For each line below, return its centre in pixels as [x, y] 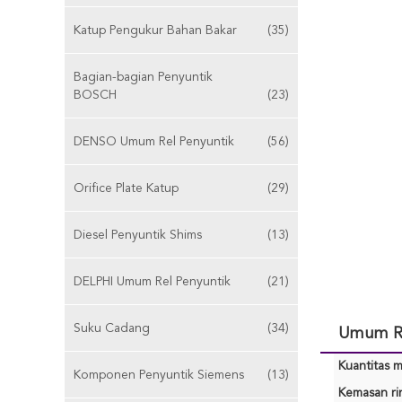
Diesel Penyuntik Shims [138, 235]
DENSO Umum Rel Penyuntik [154, 142]
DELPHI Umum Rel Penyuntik [152, 282]
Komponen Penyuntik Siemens [159, 375]
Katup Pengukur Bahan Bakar [155, 31]
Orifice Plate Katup [126, 188]
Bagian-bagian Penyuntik [143, 77]
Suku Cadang [112, 328]
